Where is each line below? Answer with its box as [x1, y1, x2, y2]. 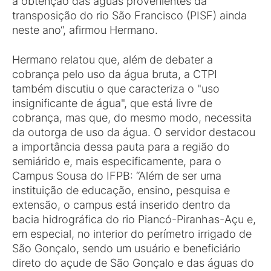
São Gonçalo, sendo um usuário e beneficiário [12, 242, 241, 255]
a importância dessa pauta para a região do [12, 140, 230, 153]
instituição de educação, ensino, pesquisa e [12, 184, 230, 197]
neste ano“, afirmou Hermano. [12, 24, 158, 36]
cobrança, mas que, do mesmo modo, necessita [12, 111, 252, 124]
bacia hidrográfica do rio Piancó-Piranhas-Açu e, [12, 213, 256, 226]
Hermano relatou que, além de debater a [12, 53, 213, 66]
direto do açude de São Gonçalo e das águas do [12, 256, 254, 269]
